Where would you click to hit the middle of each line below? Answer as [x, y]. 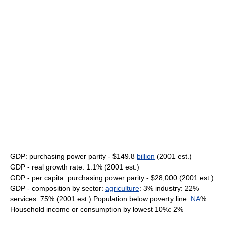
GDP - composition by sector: [58, 188]
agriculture [122, 188]
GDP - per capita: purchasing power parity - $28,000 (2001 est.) [112, 178]
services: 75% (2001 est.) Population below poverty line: [100, 199]
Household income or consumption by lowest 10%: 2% [97, 209]
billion [146, 156]
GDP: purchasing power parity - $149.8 [73, 156]
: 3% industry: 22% [169, 188]
